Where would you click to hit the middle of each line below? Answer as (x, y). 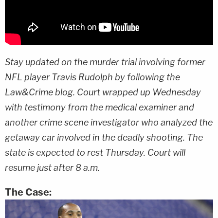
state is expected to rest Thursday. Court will (95, 152)
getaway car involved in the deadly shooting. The (104, 137)
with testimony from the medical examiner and (100, 107)
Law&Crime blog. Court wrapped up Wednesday (103, 92)
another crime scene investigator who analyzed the (109, 122)
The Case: (28, 192)
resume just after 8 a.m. (52, 167)
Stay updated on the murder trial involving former (105, 62)
